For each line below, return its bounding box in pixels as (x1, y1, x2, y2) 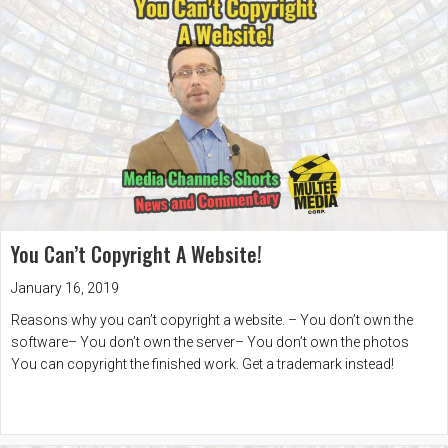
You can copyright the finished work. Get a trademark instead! (11, 356, 394, 373)
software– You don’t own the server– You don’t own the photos (11, 334, 409, 351)
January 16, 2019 (11, 280, 119, 297)
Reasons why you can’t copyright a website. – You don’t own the (11, 312, 413, 329)
